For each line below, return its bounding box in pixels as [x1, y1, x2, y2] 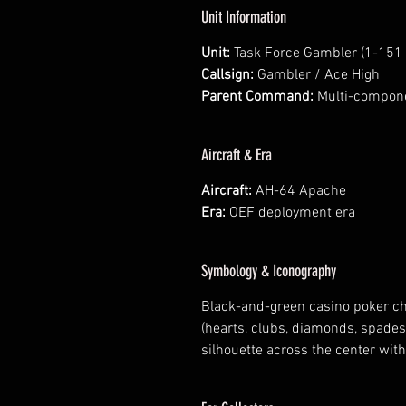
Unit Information [201, 7, 286, 28]
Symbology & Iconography [201, 261, 336, 282]
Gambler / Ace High [254, 66, 380, 85]
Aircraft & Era [201, 145, 272, 166]
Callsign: [201, 66, 254, 85]
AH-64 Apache [252, 182, 346, 201]
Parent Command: [201, 88, 314, 107]
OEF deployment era [226, 204, 355, 223]
